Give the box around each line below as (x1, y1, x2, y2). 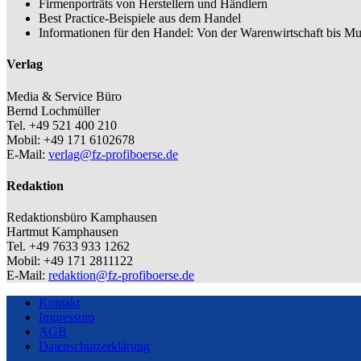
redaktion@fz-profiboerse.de (48, 268, 194, 283)
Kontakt (39, 296, 80, 310)
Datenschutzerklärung (39, 339, 150, 354)
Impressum (39, 310, 94, 325)
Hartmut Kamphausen (6, 225, 118, 239)
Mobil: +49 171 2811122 (6, 254, 133, 268)
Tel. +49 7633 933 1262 (6, 239, 130, 254)
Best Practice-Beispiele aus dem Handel (39, 11, 241, 26)
